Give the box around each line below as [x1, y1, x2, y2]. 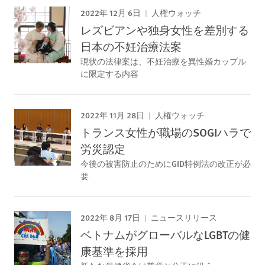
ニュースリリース [149, 213, 217, 223]
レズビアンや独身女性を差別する [80, 22, 249, 38]
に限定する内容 [80, 67, 138, 79]
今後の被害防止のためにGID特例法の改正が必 [80, 157, 251, 169]
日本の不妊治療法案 [80, 38, 182, 54]
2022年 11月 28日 [80, 109, 144, 121]
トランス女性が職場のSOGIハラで [80, 124, 251, 140]
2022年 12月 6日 [80, 7, 141, 18]
